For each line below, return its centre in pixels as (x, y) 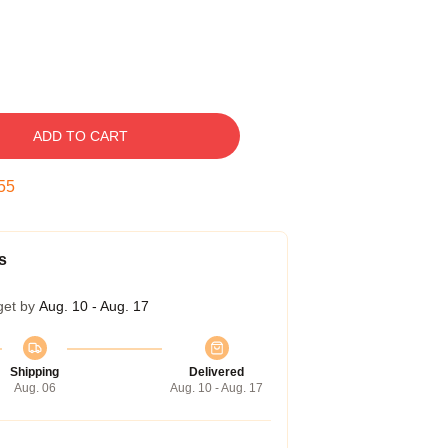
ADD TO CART (80, 136)
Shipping (34, 372)
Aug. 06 (34, 388)
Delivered (216, 372)
